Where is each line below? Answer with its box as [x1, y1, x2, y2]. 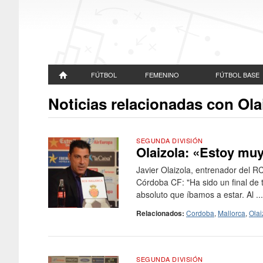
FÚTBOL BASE [215, 70, 259, 79]
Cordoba [186, 208, 214, 218]
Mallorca [218, 208, 245, 218]
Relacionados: [136, 208, 184, 218]
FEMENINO [145, 70, 179, 79]
